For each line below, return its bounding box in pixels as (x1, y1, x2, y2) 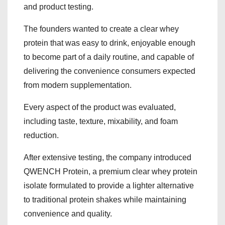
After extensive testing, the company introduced (24, 153, 191, 162)
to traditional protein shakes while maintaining (24, 195, 186, 204)
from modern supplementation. (24, 80, 132, 89)
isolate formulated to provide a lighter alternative (24, 181, 194, 190)
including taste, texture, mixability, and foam (24, 117, 178, 126)
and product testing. (24, 2, 93, 11)
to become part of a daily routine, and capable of (24, 52, 194, 61)
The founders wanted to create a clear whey (24, 24, 179, 33)
